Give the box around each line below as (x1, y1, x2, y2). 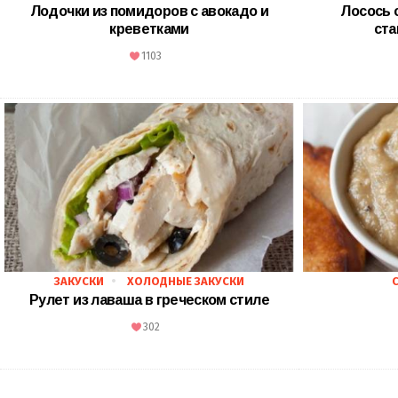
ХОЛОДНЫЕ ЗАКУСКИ (127, 275, 244, 289)
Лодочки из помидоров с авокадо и (29, 4, 269, 20)
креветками (109, 21, 189, 37)
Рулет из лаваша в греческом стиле (29, 292, 269, 308)
